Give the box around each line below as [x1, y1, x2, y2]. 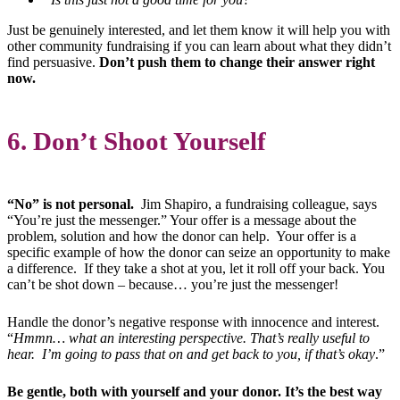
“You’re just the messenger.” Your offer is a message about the [7, 212, 356, 229]
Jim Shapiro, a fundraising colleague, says [134, 196, 377, 212]
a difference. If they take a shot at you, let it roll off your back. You [7, 261, 385, 277]
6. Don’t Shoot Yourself [7, 127, 266, 156]
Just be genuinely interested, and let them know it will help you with [7, 22, 390, 38]
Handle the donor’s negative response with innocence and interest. [7, 314, 383, 330]
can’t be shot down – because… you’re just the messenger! [7, 277, 338, 293]
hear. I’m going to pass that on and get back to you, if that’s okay [7, 346, 375, 362]
